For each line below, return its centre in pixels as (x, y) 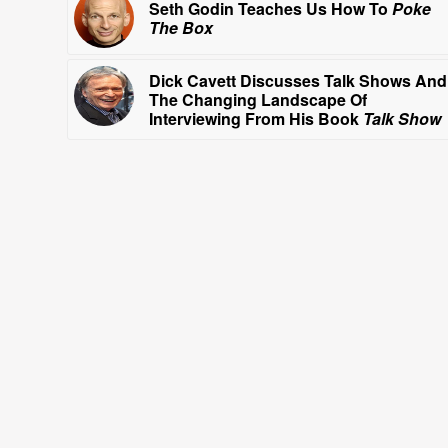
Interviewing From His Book (256, 119)
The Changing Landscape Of (258, 100)
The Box (181, 28)
